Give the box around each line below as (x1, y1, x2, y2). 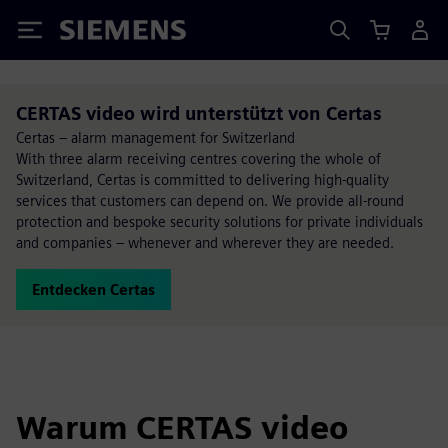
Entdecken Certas (32, 281, 155, 298)
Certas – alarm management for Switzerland (16, 129, 295, 146)
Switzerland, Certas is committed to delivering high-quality (16, 171, 389, 188)
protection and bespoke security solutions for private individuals (16, 213, 423, 230)
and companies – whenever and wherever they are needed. (16, 234, 394, 251)
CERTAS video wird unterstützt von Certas (16, 103, 382, 124)
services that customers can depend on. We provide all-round (16, 192, 404, 209)
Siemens (60, 23, 126, 44)
